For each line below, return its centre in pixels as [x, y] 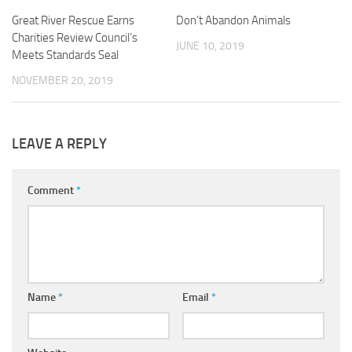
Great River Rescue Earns [73, 21]
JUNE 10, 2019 [210, 46]
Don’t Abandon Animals [233, 21]
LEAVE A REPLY [59, 144]
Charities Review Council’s [75, 38]
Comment [52, 191]
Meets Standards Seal [65, 55]
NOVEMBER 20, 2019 [62, 81]
